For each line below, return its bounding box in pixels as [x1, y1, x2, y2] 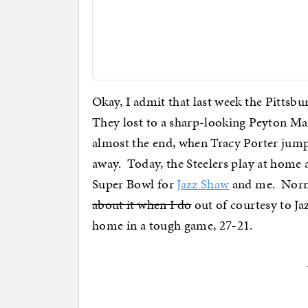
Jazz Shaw [177, 175, 230, 194]
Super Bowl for [92, 175, 177, 194]
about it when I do [92, 195, 192, 214]
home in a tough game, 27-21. [92, 216, 253, 235]
